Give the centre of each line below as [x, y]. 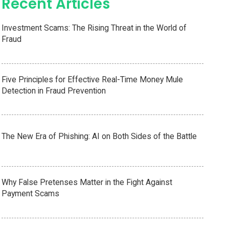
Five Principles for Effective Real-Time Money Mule [93, 79]
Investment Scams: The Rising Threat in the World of [94, 28]
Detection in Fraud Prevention [54, 90]
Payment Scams [31, 194]
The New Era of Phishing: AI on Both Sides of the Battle [99, 136]
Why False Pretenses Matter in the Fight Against [87, 182]
